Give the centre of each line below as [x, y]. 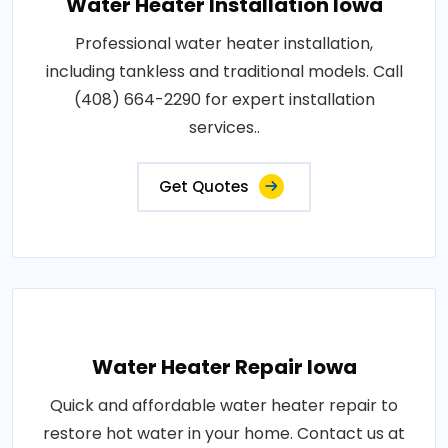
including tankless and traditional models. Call [224, 71]
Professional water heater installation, [224, 43]
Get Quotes [204, 186]
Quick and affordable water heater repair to [224, 405]
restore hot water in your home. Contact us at [224, 433]
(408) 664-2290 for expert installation [224, 99]
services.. [224, 127]
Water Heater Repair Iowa [224, 367]
